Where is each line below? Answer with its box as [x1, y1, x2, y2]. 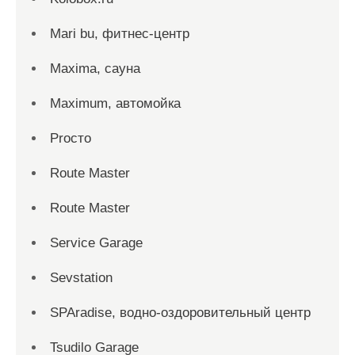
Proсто [50, 131, 91, 146]
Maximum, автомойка [50, 96, 181, 111]
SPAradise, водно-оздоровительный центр [50, 305, 311, 320]
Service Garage [50, 235, 143, 250]
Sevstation [50, 270, 113, 285]
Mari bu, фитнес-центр [50, 26, 189, 41]
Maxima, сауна [50, 61, 140, 76]
